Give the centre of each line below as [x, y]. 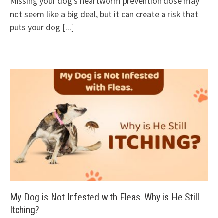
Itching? [25, 210]
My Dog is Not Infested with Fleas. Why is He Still [104, 197]
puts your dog [36, 27]
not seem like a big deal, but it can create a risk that [104, 14]
